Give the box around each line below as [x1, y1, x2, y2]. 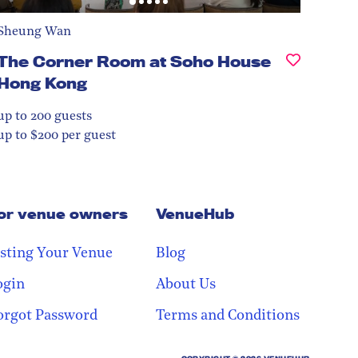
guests [51, 109, 92, 123]
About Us [156, 276, 216, 292]
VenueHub [156, 205, 234, 222]
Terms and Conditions [156, 308, 300, 324]
